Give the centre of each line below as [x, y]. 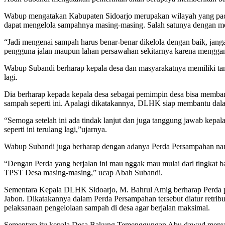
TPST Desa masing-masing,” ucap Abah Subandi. [83, 172]
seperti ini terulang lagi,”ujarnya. [55, 129]
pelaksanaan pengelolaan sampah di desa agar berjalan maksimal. [107, 207]
